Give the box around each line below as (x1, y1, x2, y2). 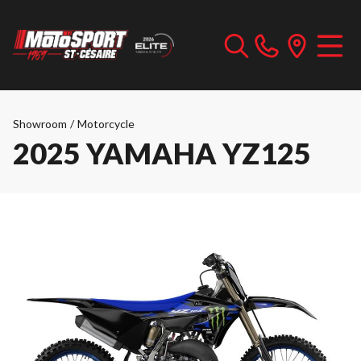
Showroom (13, 117, 67, 131)
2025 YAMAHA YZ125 (13, 135, 311, 171)
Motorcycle (77, 117, 135, 131)
